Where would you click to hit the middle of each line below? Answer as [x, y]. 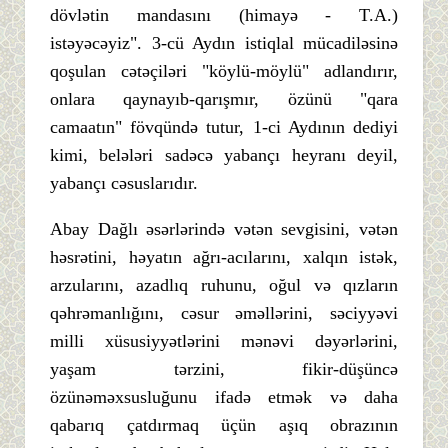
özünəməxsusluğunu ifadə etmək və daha [224, 396]
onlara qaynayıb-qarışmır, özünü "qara [224, 98]
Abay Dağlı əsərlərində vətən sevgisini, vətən [224, 228]
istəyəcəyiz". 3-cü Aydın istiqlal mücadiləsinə [224, 42]
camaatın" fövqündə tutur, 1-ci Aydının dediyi [224, 126]
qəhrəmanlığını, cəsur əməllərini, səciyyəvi [224, 312]
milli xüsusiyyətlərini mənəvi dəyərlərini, [224, 340]
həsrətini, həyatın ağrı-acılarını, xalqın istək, [224, 256]
